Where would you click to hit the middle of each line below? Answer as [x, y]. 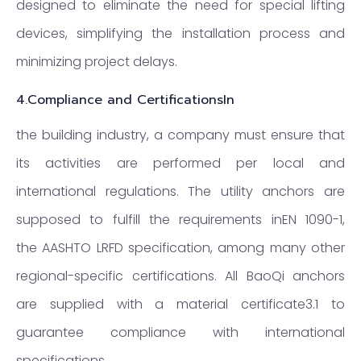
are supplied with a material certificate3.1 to [180, 305]
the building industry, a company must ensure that [180, 135]
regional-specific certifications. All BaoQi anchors [180, 276]
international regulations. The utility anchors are [180, 192]
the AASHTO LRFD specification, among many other [180, 248]
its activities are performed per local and [180, 164]
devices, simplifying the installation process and [180, 34]
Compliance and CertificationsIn [131, 100]
